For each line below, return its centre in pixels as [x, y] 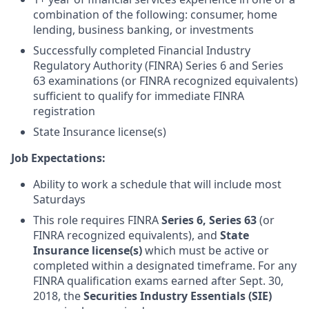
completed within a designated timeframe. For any [165, 266]
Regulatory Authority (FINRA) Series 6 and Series [158, 66]
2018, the [58, 296]
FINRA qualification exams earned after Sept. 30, [158, 281]
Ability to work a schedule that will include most [157, 184]
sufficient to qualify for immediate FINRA [139, 96]
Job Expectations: [58, 158]
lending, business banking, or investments [143, 30]
